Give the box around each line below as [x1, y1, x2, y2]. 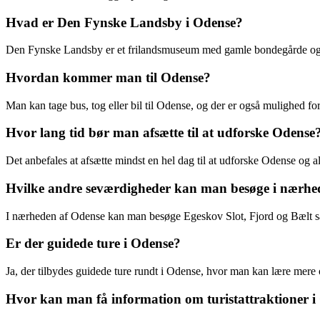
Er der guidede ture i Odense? [6, 236, 181, 251]
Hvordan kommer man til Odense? [6, 70, 211, 86]
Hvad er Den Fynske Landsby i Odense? [6, 14, 243, 30]
